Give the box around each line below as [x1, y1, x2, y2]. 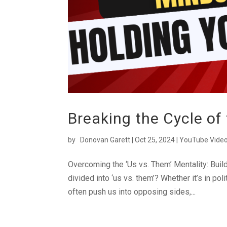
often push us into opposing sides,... [68, 186, 196, 197]
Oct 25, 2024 [135, 135, 175, 144]
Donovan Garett [80, 135, 131, 144]
